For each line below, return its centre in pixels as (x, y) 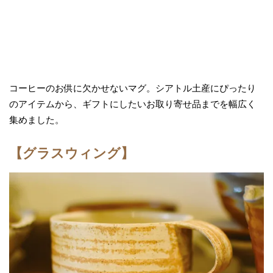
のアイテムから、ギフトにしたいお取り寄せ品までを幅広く (133, 104)
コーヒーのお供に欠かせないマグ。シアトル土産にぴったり (133, 88)
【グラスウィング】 (72, 153)
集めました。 (37, 120)
